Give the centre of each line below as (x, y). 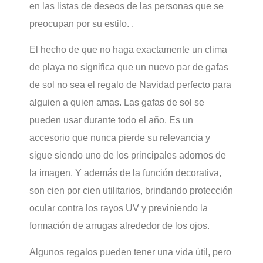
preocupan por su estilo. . (82, 23)
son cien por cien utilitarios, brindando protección (131, 191)
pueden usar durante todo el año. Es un (111, 120)
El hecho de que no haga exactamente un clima (128, 50)
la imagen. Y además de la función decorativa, (125, 173)
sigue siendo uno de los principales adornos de (128, 156)
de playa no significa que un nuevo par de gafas (129, 68)
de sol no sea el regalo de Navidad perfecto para (130, 85)
